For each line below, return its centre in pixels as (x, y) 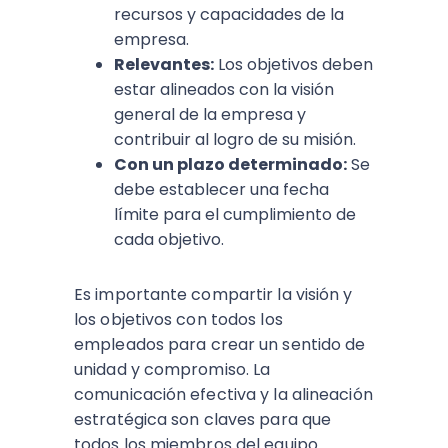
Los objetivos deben (293, 65)
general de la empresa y (210, 115)
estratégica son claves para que (203, 420)
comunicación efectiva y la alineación (223, 395)
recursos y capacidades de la (229, 15)
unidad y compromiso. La (172, 370)
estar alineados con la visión (224, 90)
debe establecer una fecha (221, 190)
